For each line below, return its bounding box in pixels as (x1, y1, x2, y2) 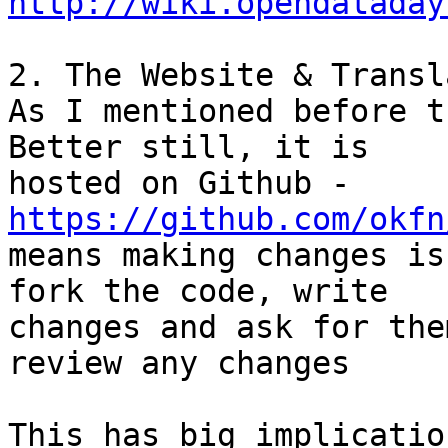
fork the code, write (8, 273, 388, 310)
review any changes (8, 345, 350, 382)
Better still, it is (8, 129, 369, 166)
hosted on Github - (350, 165, 369, 202)
